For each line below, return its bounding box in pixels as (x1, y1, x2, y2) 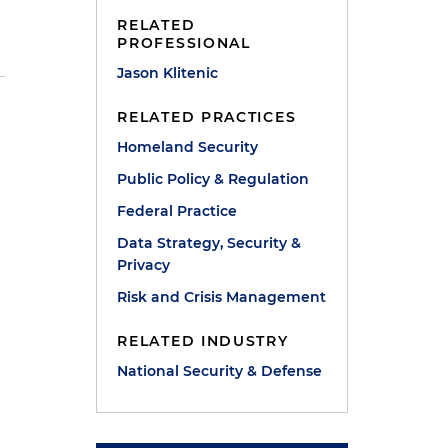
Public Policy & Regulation (117, 170, 310, 188)
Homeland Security (117, 138, 259, 156)
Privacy (117, 256, 171, 274)
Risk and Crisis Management (117, 288, 327, 306)
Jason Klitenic (117, 64, 219, 82)
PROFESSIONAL (117, 34, 251, 52)
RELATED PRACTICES (117, 108, 297, 126)
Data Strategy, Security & (117, 234, 302, 252)
